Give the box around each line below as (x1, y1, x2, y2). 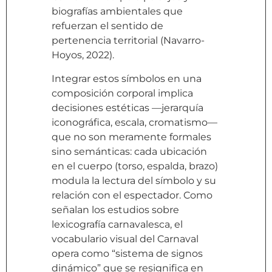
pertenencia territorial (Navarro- (52, 35, 205, 47)
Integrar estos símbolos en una (52, 72, 202, 84)
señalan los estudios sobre (52, 203, 179, 216)
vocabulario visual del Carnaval (52, 233, 199, 245)
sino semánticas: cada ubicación (52, 145, 207, 157)
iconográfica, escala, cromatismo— (52, 116, 217, 128)
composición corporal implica (52, 87, 193, 99)
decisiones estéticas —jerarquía (52, 101, 203, 114)
